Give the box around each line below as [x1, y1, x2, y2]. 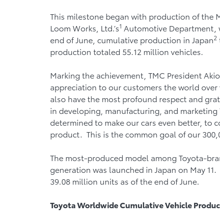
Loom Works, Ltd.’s [50, 22, 119, 33]
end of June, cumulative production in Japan [50, 34, 214, 45]
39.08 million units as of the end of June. [50, 175, 199, 187]
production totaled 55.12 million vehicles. [50, 46, 203, 57]
